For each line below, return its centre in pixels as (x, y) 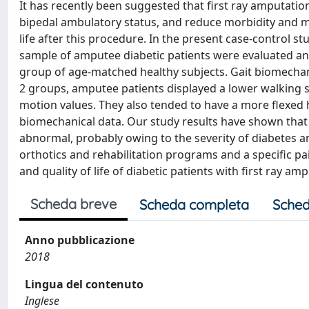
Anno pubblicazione (80, 240)
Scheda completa (194, 205)
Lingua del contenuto (84, 284)
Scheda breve (73, 204)
